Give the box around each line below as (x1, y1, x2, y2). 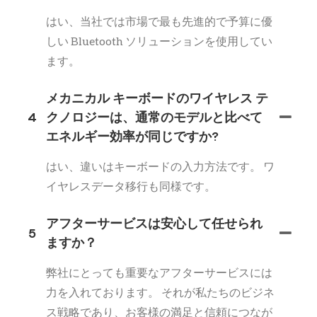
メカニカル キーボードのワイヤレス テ (46, 91, 268, 106)
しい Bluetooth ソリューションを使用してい (46, 34, 272, 48)
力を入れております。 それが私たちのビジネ (46, 285, 275, 299)
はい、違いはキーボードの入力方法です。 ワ (46, 159, 275, 173)
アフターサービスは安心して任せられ (46, 216, 263, 231)
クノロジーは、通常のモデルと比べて (46, 110, 263, 125)
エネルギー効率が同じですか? (46, 129, 219, 144)
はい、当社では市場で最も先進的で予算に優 (46, 14, 272, 28)
